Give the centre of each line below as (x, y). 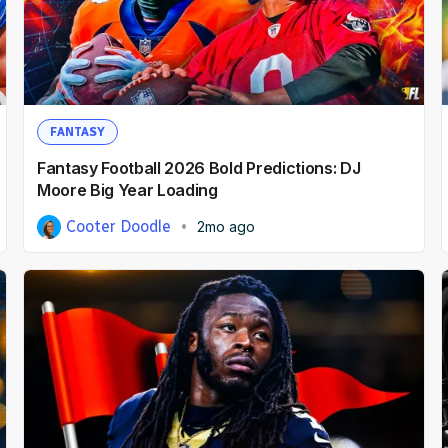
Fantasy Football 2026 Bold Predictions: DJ (198, 168)
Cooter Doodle (119, 226)
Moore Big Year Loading (127, 190)
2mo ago (226, 226)
